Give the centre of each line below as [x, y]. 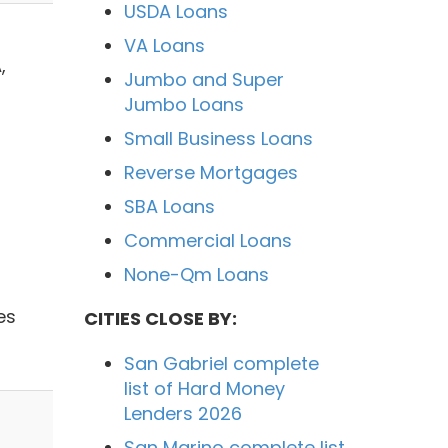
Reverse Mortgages [210, 172]
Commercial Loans [207, 240]
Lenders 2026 [182, 413]
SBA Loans [169, 206]
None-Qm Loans [196, 274]
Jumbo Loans [183, 104]
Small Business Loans [218, 138]
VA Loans [164, 45]
